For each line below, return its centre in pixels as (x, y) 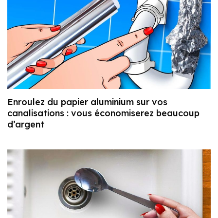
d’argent (26, 124)
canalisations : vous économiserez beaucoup (103, 113)
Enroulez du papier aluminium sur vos (87, 102)
